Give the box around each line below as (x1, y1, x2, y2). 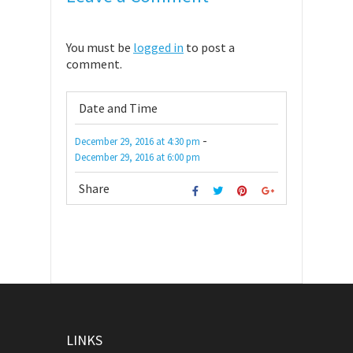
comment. (66, 56, 122, 72)
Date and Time (79, 100, 158, 117)
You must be (66, 39, 133, 56)
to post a (184, 39, 235, 56)
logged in (133, 39, 184, 56)
